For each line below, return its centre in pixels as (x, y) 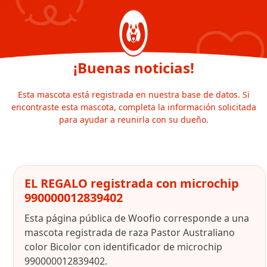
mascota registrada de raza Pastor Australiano (130, 232)
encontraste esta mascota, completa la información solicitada (133, 107)
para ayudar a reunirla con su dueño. (133, 119)
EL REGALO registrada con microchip (132, 183)
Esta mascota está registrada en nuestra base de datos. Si (133, 94)
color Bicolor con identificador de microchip (123, 247)
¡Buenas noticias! (133, 68)
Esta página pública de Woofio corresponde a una (137, 218)
